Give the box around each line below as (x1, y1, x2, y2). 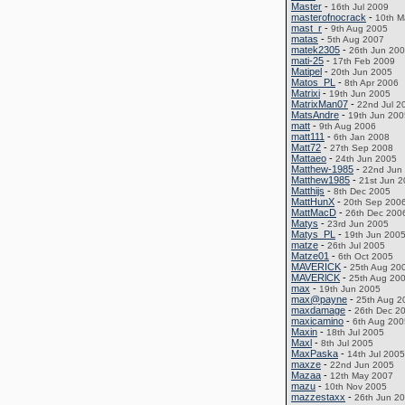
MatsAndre (291, 109, 339, 120)
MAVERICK (291, 261, 341, 272)
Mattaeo (291, 153, 326, 164)
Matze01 (291, 250, 329, 261)
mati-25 (291, 55, 324, 66)
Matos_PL (291, 77, 335, 88)
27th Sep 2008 (330, 143, 393, 153)
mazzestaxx (291, 391, 345, 402)
